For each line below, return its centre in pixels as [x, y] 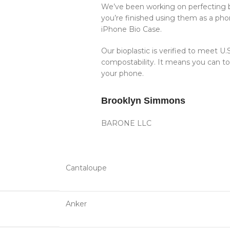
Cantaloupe [87, 168]
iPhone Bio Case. [132, 29]
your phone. [123, 73]
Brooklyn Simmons [143, 100]
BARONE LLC [127, 123]
